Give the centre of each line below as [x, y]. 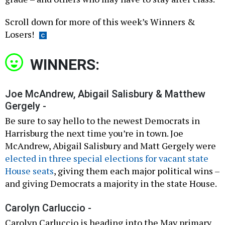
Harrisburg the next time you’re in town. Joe [94, 133]
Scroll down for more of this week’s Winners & [100, 22]
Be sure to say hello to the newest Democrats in [102, 121]
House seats [29, 171]
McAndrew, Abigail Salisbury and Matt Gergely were [110, 146]
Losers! [20, 34]
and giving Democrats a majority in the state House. [111, 184]
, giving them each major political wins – [137, 171]
